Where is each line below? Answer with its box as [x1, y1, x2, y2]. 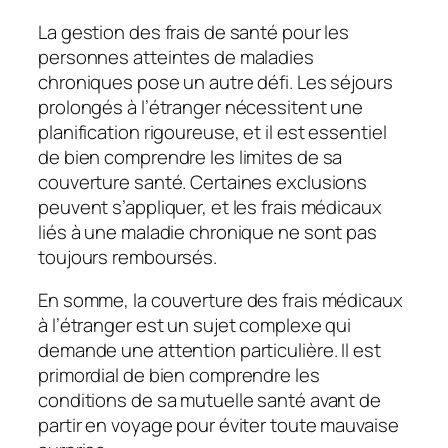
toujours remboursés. [38, 243, 217, 270]
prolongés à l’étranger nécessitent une [38, 93, 364, 120]
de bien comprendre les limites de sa [38, 143, 343, 170]
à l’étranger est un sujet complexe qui [38, 312, 352, 339]
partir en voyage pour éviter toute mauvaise [38, 412, 399, 439]
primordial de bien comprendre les [38, 362, 320, 389]
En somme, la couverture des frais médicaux [38, 287, 403, 314]
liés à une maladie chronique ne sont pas [38, 218, 377, 245]
